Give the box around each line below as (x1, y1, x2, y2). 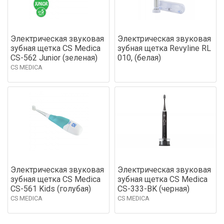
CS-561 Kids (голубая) (10, 183, 91, 193)
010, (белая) (117, 52, 161, 62)
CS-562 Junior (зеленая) (10, 52, 97, 62)
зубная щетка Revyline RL (117, 43, 211, 53)
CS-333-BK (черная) (117, 183, 189, 193)
